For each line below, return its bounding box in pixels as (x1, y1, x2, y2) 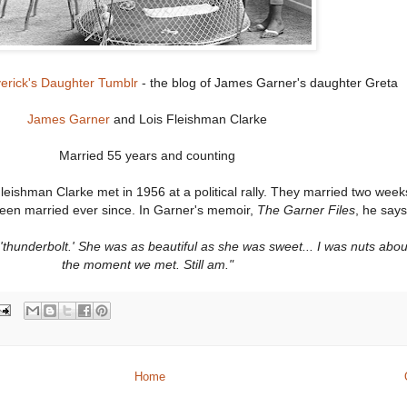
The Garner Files (256, 203, 355, 218)
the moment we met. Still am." (61, 257, 233, 273)
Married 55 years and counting (59, 148, 235, 164)
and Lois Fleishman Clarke (110, 112, 267, 127)
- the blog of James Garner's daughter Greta (137, 75, 398, 91)
